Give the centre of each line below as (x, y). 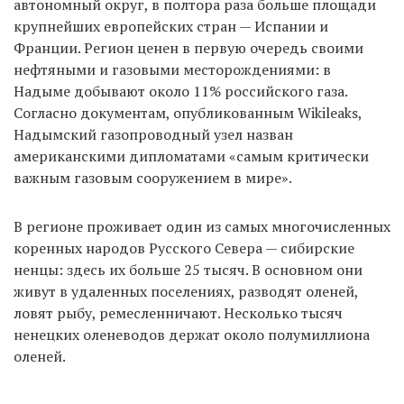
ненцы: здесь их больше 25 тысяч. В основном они (188, 269)
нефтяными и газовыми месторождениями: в (172, 69)
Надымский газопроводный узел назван (153, 134)
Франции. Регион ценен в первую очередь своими (188, 47)
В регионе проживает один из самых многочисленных (202, 226)
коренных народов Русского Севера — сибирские (184, 248)
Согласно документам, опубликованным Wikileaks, (188, 112)
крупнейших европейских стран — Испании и (171, 26)
